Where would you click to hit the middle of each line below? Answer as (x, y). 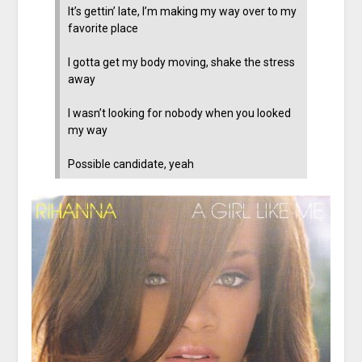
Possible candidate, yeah (131, 164)
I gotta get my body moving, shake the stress (182, 63)
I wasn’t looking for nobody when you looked (180, 114)
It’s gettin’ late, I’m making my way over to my (183, 12)
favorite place (103, 29)
